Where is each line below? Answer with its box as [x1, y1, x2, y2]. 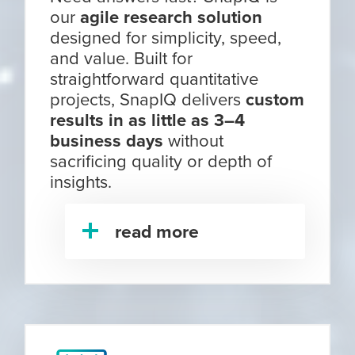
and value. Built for [50, 45, 193, 71]
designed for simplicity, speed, [50, 25, 282, 50]
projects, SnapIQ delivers [50, 86, 246, 112]
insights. [50, 169, 113, 194]
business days [50, 128, 164, 154]
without [163, 128, 224, 153]
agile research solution [80, 4, 263, 30]
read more [115, 218, 200, 245]
